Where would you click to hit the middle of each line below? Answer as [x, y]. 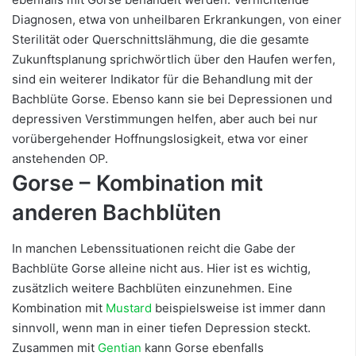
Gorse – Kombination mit [137, 184]
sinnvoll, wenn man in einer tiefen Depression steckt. [161, 327]
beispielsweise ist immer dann [239, 308]
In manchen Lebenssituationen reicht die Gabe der [154, 248]
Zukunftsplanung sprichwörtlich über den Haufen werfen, [174, 60]
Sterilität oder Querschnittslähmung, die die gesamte [161, 40]
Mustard [129, 308]
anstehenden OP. [63, 159]
